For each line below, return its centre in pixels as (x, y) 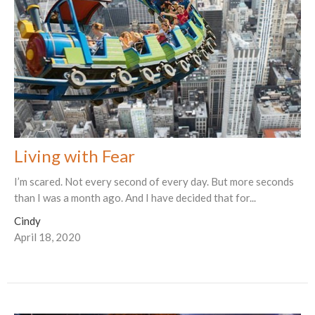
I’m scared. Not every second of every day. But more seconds (154, 181)
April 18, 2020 (47, 237)
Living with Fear (75, 155)
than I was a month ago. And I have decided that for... (135, 197)
